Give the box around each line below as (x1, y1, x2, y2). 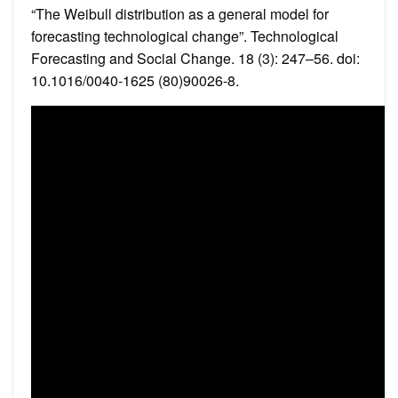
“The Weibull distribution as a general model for (31, 3, 329, 24)
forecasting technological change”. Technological (31, 25, 338, 46)
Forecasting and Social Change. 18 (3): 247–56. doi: (31, 47, 360, 68)
